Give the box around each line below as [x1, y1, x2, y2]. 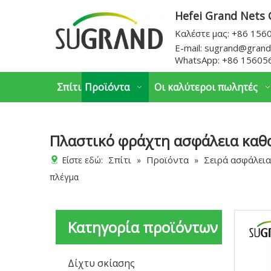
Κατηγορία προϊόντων [68, 217, 218, 237]
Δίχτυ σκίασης [68, 256, 135, 270]
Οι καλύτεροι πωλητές [154, 80, 258, 94]
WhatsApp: [174, 54, 222, 66]
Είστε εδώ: [59, 154, 105, 166]
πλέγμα [50, 171, 79, 183]
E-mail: [174, 42, 204, 54]
